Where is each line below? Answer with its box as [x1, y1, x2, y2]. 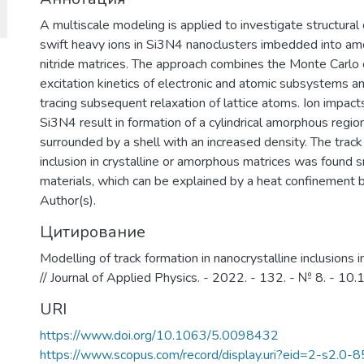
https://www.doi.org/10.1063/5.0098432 [40, 327, 279, 344]
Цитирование [40, 221, 145, 243]
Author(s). [40, 192, 96, 210]
